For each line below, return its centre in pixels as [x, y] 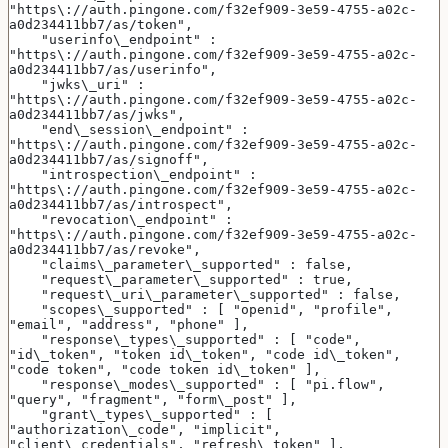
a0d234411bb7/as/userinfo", [113, 70]
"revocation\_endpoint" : [25, 220]
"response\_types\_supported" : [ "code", [25, 340]
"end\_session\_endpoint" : [25, 130]
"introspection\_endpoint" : [25, 175]
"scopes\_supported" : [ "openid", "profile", [25, 310]
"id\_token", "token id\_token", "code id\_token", [205, 355]
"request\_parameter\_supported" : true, [197, 280]
